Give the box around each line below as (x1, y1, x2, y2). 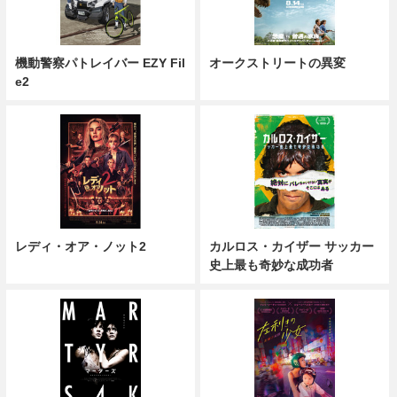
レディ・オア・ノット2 (14, 238, 146, 253)
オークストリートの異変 (209, 55, 346, 70)
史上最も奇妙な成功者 (209, 257, 334, 272)
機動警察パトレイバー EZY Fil (14, 55, 185, 70)
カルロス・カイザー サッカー (209, 238, 375, 253)
